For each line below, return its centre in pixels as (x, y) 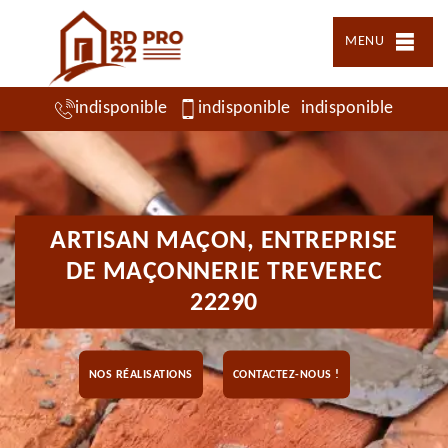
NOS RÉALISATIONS (140, 374)
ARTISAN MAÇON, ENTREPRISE (224, 241)
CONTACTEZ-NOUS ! (286, 374)
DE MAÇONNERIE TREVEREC (224, 272)
